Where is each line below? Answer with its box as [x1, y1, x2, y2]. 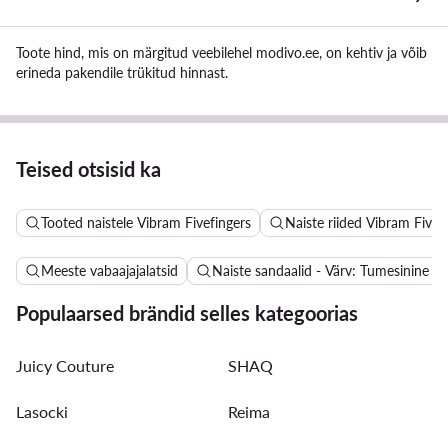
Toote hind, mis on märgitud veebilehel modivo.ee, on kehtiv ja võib [16, 43, 427, 61]
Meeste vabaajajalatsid [41, 261, 178, 279]
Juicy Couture [16, 355, 114, 375]
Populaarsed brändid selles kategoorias [16, 300, 358, 325]
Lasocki [16, 401, 68, 421]
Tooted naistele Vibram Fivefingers [41, 213, 251, 231]
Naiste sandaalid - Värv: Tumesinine [212, 261, 429, 279]
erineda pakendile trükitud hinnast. [16, 63, 228, 81]
